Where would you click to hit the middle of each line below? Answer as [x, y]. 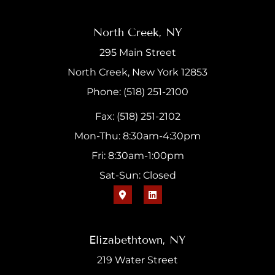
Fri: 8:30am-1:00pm [137, 156]
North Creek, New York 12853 [137, 72]
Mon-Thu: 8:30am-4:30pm [137, 136]
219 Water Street [137, 260]
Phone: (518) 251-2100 [137, 92]
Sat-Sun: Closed [137, 176]
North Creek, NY [137, 33]
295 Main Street [137, 53]
